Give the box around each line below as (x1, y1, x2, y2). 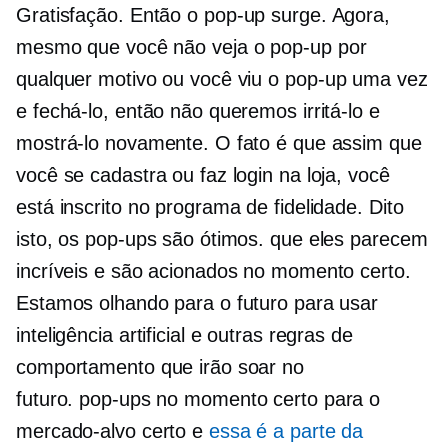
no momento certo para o (150, 388, 381, 411)
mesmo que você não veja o (16, 36, 271, 59)
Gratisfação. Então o (16, 4, 204, 27)
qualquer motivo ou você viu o (16, 68, 285, 91)
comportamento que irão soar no (16, 356, 304, 379)
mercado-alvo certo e (16, 420, 209, 443)
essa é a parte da (208, 420, 364, 443)
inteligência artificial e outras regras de (16, 324, 353, 347)
